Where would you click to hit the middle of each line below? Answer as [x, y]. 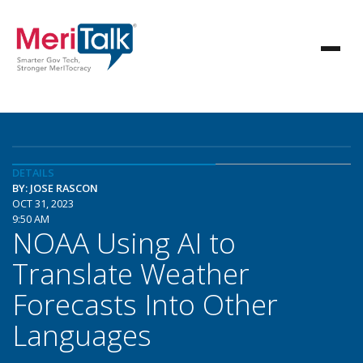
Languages [82, 335]
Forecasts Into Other [145, 304]
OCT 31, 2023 [43, 203]
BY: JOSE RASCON [55, 188]
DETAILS [33, 173]
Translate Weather [131, 273]
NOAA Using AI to [124, 242]
